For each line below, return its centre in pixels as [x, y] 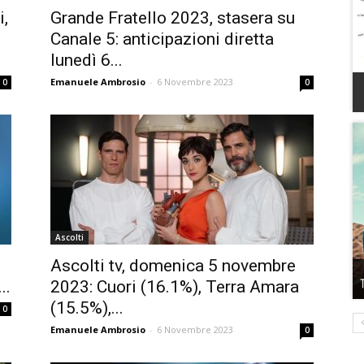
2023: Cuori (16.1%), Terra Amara [175, 287]
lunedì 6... [87, 60]
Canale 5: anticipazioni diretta [162, 39]
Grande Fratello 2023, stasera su [173, 18]
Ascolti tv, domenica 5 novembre [173, 266]
